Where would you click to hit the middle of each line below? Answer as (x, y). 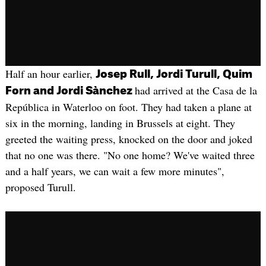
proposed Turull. (40, 187)
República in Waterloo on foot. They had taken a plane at (128, 107)
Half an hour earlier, (50, 73)
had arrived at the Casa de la (196, 90)
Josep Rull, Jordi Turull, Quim (174, 74)
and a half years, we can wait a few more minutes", (115, 171)
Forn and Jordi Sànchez (70, 91)
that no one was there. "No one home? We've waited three (130, 155)
